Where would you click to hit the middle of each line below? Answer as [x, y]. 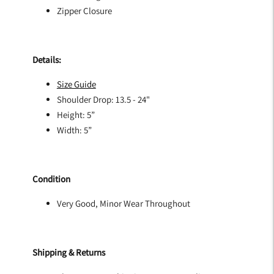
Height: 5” [76, 115]
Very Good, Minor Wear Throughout [123, 203]
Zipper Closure [85, 11]
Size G [68, 84]
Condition [51, 179]
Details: [47, 60]
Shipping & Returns [68, 252]
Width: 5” [74, 130]
